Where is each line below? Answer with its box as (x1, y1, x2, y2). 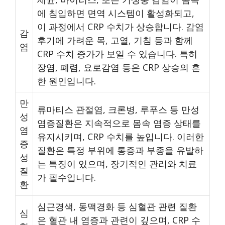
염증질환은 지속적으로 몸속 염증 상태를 (37, 117, 201, 129)
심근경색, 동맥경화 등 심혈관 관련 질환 (37, 200, 197, 212)
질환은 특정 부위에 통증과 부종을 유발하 (37, 144, 203, 156)
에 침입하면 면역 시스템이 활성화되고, (37, 7, 194, 19)
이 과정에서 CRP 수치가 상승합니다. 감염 (37, 20, 204, 33)
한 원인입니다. (37, 74, 96, 87)
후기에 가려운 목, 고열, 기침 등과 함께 (37, 34, 193, 46)
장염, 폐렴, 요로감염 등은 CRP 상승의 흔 (37, 61, 200, 73)
